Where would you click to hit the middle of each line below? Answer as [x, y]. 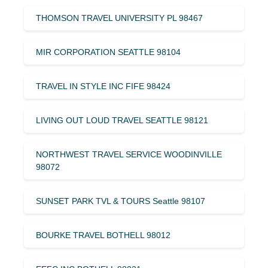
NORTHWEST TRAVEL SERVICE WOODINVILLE [129, 154]
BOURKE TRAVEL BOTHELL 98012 [103, 235]
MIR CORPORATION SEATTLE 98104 [108, 52]
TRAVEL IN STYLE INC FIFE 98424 [103, 86]
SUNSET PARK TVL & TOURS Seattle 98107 [121, 201]
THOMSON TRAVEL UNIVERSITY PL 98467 [119, 18]
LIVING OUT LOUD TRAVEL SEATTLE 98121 [122, 120]
